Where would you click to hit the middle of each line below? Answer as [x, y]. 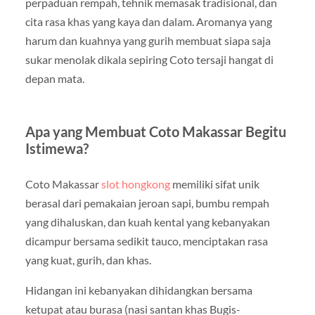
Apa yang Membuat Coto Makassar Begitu [155, 131]
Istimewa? [57, 148]
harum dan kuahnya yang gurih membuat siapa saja [148, 40]
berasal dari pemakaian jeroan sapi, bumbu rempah [147, 202]
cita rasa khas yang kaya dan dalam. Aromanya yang [148, 21]
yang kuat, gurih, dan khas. [88, 259]
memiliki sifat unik [214, 184]
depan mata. [54, 78]
